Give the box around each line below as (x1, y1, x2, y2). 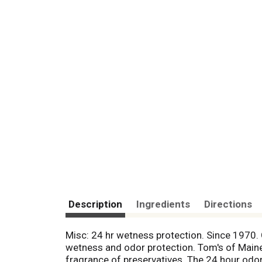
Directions (204, 198, 252, 210)
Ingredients (136, 198, 190, 210)
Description (68, 198, 122, 210)
